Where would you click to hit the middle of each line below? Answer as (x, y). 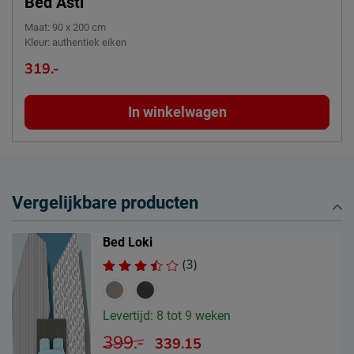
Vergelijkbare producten (105, 203)
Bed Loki (128, 243)
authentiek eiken (89, 43)
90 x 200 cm (79, 28)
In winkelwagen (177, 112)
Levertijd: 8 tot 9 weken (167, 316)
